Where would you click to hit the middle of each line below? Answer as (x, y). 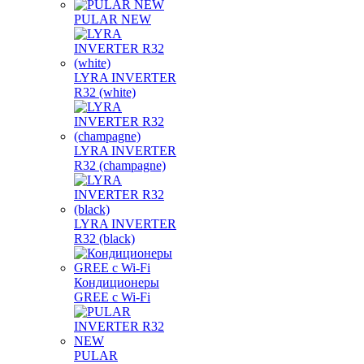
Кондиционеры (117, 282)
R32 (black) (104, 238)
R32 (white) (105, 92)
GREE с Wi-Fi (112, 297)
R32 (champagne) (120, 165)
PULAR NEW (113, 19)
